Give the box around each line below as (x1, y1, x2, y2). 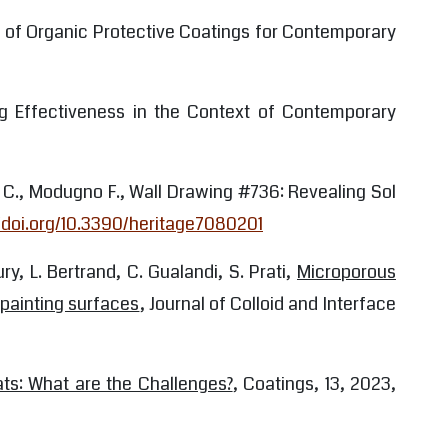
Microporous (297, 258, 396, 285)
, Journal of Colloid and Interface (139, 290, 396, 317)
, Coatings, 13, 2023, (232, 370, 397, 397)
